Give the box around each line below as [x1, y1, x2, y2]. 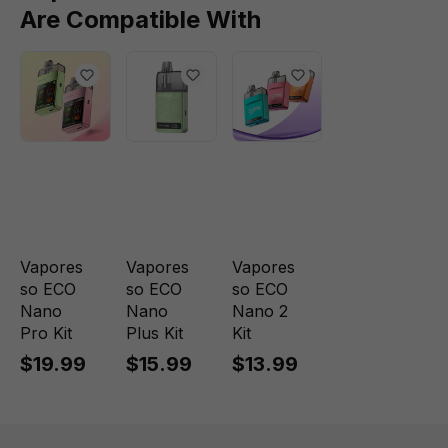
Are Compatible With [20, 5, 261, 34]
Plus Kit [125, 323, 183, 343]
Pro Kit [20, 323, 72, 343]
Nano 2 [231, 301, 288, 321]
